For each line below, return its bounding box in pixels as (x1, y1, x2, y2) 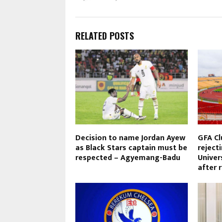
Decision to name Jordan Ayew (75, 131, 185, 145)
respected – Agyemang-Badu (75, 151, 180, 165)
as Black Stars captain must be (75, 141, 187, 155)
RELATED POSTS (75, 29, 134, 42)
